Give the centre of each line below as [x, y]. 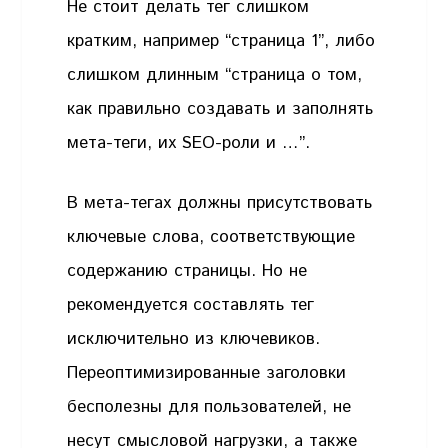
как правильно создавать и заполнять [220, 109]
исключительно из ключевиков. [194, 338]
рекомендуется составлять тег [191, 304]
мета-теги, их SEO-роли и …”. [189, 143]
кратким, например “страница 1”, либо [221, 41]
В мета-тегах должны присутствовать [220, 202]
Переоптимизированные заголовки [207, 372]
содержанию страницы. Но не [187, 270]
